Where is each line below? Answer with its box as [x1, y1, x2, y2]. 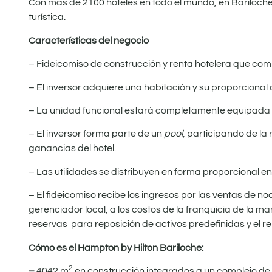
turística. [29, 12, 66, 22]
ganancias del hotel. [29, 143, 116, 154]
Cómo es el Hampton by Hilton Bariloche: [29, 242, 203, 253]
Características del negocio [29, 35, 149, 46]
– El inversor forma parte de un [29, 129, 164, 139]
